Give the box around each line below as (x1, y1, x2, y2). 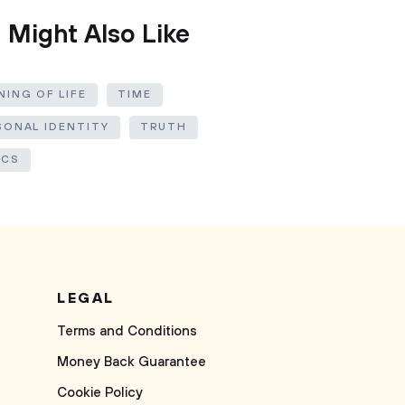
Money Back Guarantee (57, 353, 206, 371)
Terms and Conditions (57, 323, 197, 340)
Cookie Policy (57, 384, 143, 401)
